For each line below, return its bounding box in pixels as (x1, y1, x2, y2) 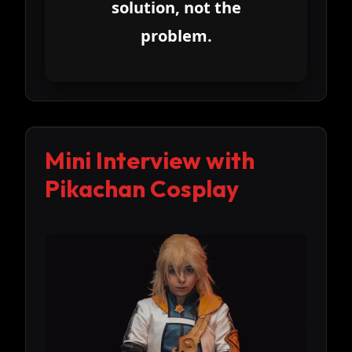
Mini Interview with (45, 145, 255, 175)
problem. (140, 24, 212, 46)
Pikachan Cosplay (45, 173, 239, 203)
